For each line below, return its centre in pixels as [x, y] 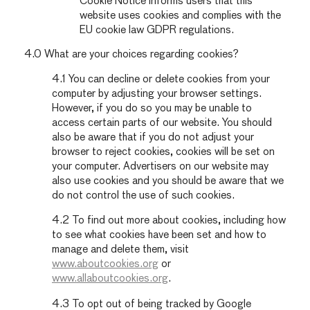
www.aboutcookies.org [105, 264]
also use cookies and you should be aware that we [168, 181]
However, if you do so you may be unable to [152, 109]
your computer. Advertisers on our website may [160, 167]
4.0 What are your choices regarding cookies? [131, 54]
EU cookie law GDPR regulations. [157, 30]
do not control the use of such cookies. [143, 196]
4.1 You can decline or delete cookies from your [161, 80]
